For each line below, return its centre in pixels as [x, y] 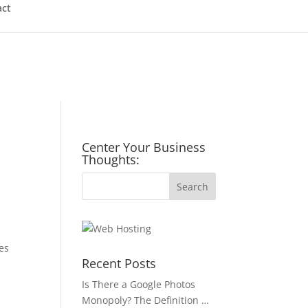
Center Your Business [144, 147]
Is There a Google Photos [139, 284]
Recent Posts [119, 263]
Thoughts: [111, 159]
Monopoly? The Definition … [146, 300]
